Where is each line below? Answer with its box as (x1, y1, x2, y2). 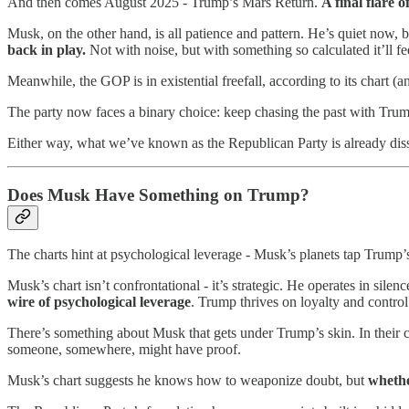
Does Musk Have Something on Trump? (7, 184, 309, 204)
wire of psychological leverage (7, 294, 191, 310)
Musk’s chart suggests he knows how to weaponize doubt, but (7, 372, 368, 389)
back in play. (7, 41, 86, 58)
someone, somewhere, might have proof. (7, 341, 241, 358)
